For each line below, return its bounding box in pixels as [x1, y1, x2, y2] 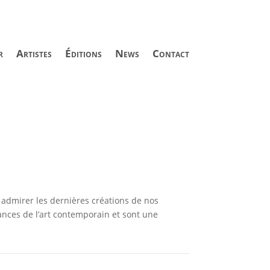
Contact [152, 46, 189, 60]
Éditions [64, 46, 102, 60]
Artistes [16, 46, 52, 60]
